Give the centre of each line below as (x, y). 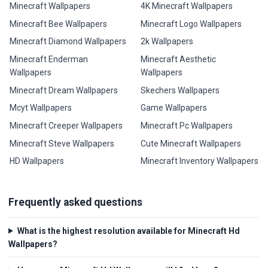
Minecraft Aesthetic (178, 60)
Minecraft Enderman (49, 60)
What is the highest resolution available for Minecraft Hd (128, 231)
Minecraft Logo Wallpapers (191, 24)
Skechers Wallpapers (180, 90)
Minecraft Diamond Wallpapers (68, 42)
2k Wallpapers (167, 42)
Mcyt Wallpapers (41, 108)
